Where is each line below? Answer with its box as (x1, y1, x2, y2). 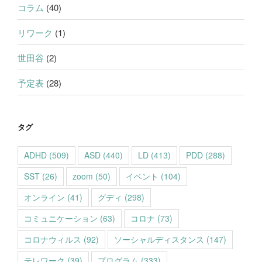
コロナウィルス (24, 233, 81, 245)
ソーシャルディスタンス (114, 233, 204, 245)
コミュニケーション (24, 212, 98, 224)
